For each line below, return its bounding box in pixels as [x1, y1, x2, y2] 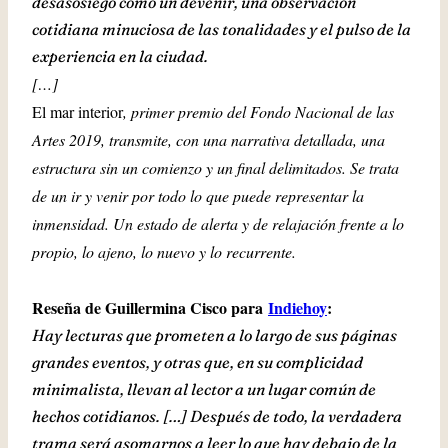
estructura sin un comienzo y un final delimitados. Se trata [32, 157, 399, 178]
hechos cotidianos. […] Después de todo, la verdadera [32, 406, 402, 426]
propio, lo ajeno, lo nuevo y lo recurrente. [32, 241, 296, 262]
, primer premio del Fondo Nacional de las [123, 101, 394, 122]
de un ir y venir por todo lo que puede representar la [32, 185, 364, 206]
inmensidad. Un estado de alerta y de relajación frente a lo [32, 213, 404, 234]
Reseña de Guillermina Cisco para [32, 296, 268, 319]
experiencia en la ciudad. [32, 46, 208, 66]
